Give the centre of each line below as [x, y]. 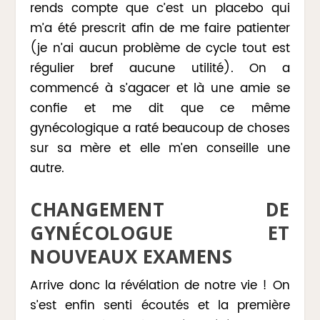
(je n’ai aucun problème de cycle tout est [160, 48]
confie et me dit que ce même [160, 108]
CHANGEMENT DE [160, 209]
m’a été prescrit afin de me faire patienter [160, 28]
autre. [47, 168]
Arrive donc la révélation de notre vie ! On [160, 285]
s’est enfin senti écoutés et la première [160, 305]
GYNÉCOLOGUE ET [160, 232]
